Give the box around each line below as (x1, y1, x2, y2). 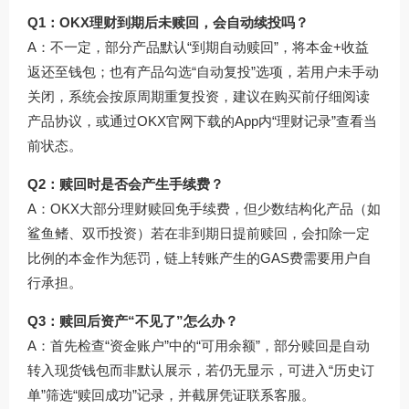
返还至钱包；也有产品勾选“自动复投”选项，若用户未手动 (27, 63, 379, 79)
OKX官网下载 (137, 112, 221, 129)
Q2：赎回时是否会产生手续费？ (27, 175, 224, 192)
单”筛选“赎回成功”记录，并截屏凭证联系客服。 (27, 386, 315, 403)
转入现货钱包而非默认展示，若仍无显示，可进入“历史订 (27, 362, 374, 378)
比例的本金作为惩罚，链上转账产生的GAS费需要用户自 (27, 249, 372, 266)
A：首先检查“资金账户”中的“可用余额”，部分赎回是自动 (27, 337, 370, 353)
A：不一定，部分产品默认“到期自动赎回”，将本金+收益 (27, 38, 369, 55)
